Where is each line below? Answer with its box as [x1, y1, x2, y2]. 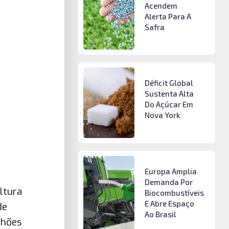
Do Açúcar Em [144, 100, 193, 109]
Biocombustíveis [144, 188, 204, 197]
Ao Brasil [144, 209, 176, 219]
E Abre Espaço [144, 198, 194, 208]
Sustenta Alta [144, 89, 194, 99]
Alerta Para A [144, 12, 191, 21]
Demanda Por [144, 177, 193, 187]
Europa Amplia [144, 166, 197, 176]
